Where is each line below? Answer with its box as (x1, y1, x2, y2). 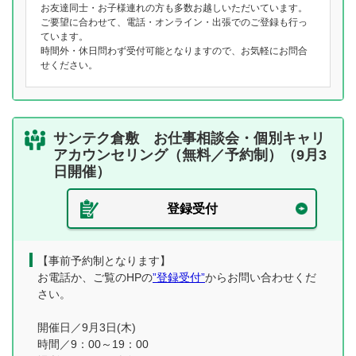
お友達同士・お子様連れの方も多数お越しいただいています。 (41, 2, 308, 14)
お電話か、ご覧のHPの (37, 271, 153, 284)
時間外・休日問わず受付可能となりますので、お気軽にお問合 (41, 45, 308, 56)
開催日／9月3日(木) (37, 321, 136, 334)
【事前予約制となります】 (37, 254, 171, 267)
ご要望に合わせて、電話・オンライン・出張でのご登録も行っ (41, 17, 308, 28)
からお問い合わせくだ (205, 271, 316, 284)
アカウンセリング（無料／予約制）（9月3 (53, 147, 327, 163)
